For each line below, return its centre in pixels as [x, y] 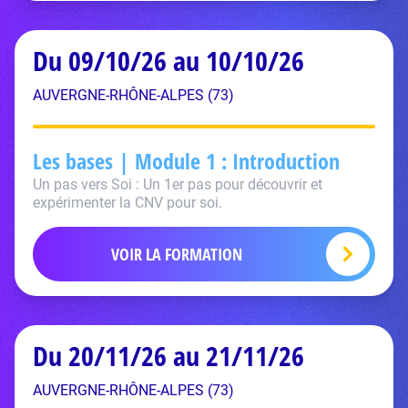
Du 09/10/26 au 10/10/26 [168, 61]
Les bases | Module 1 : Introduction [186, 161]
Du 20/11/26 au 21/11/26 [168, 356]
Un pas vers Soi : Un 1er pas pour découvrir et [178, 184]
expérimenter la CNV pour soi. [127, 203]
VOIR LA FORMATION [177, 254]
